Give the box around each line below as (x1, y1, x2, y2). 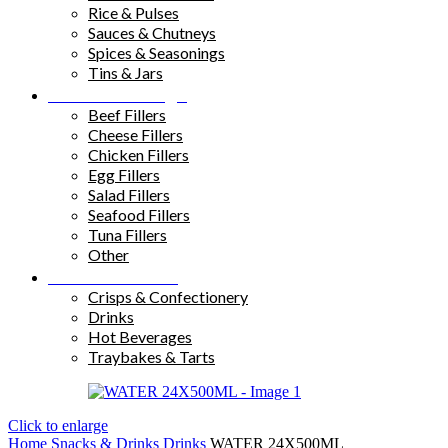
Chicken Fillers (88, 145, 189, 165)
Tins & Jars (88, 63, 163, 83)
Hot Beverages (88, 327, 192, 347)
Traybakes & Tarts (88, 347, 215, 367)
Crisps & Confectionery (88, 287, 248, 307)
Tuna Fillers (88, 225, 167, 245)
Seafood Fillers (88, 205, 190, 225)
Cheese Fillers (88, 125, 183, 145)
